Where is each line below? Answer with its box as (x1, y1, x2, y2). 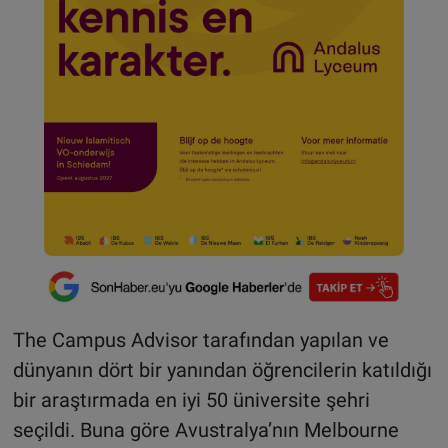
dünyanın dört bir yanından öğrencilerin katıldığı (12, 357, 432, 382)
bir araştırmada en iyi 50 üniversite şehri (12, 387, 370, 412)
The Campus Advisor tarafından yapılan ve (12, 327, 389, 352)
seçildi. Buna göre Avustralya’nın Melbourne (12, 417, 399, 442)
